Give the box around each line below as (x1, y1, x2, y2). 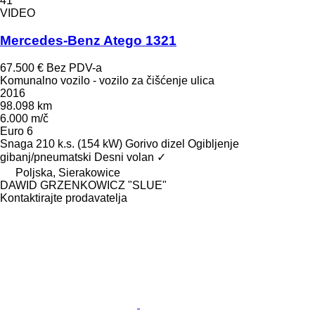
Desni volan (94, 150, 154, 163)
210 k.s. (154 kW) (36, 137, 122, 150)
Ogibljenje (188, 137, 239, 150)
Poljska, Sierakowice (15, 166, 120, 179)
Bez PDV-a (46, 61, 102, 74)
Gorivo (125, 137, 158, 150)
